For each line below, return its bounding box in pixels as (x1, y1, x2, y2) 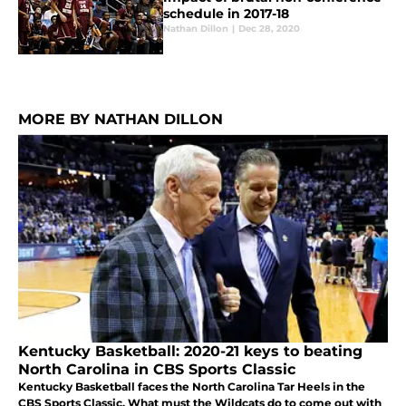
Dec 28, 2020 (238, 23, 300, 35)
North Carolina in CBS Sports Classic (18, 361, 295, 379)
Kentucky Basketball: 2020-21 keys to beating (18, 343, 362, 361)
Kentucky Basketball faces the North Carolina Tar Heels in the (18, 380, 365, 394)
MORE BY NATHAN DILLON (18, 111, 223, 129)
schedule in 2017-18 (163, 5, 289, 23)
